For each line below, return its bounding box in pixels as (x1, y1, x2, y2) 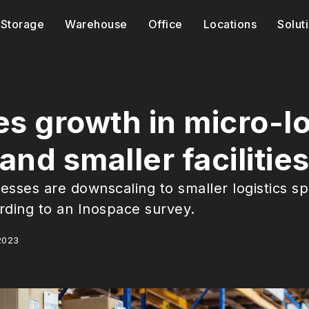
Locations (203, 17, 257, 31)
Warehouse (65, 17, 128, 31)
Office (148, 17, 183, 31)
